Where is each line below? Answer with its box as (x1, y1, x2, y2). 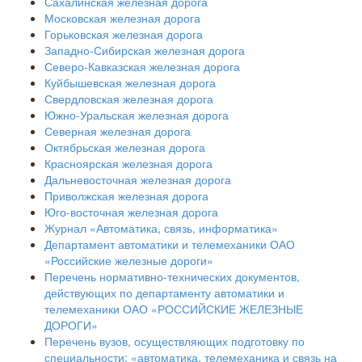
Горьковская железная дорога (44, 25, 203, 42)
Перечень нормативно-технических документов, (44, 267, 300, 284)
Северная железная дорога (44, 122, 191, 139)
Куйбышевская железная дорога (44, 74, 216, 90)
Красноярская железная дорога (44, 154, 213, 171)
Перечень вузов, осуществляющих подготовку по (44, 332, 305, 349)
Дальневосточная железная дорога (44, 170, 231, 187)
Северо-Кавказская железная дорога (44, 57, 240, 74)
